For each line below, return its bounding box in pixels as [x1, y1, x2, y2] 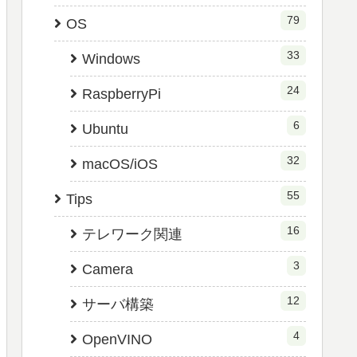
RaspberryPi [82, 86, 161, 103]
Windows [82, 51, 140, 68]
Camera [82, 261, 133, 278]
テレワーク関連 [82, 226, 182, 243]
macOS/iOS [82, 156, 158, 173]
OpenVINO [82, 331, 152, 348]
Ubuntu [82, 121, 128, 138]
